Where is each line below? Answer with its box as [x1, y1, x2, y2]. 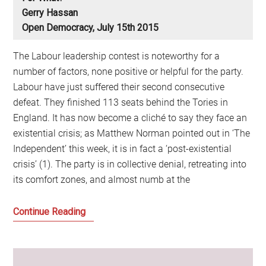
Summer [85, 220, 120, 232]
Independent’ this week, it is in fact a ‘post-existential [13, 142, 232, 154]
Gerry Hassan [22, 7, 78, 18]
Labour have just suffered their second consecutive [13, 81, 225, 93]
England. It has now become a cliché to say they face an [13, 112, 248, 123]
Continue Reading [13, 205, 86, 217]
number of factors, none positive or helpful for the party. [13, 65, 244, 77]
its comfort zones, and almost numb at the [13, 173, 191, 185]
